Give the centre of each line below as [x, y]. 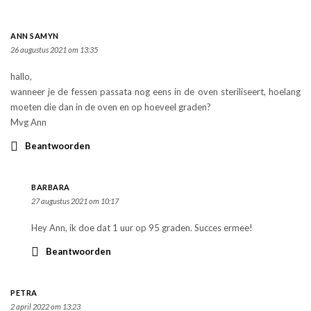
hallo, [21, 77]
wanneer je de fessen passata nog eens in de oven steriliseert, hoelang [155, 92]
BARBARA [51, 187]
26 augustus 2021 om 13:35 [54, 50]
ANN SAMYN [35, 36]
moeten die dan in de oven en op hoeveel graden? [111, 107]
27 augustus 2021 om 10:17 [75, 201]
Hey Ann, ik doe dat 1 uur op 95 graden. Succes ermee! [142, 228]
